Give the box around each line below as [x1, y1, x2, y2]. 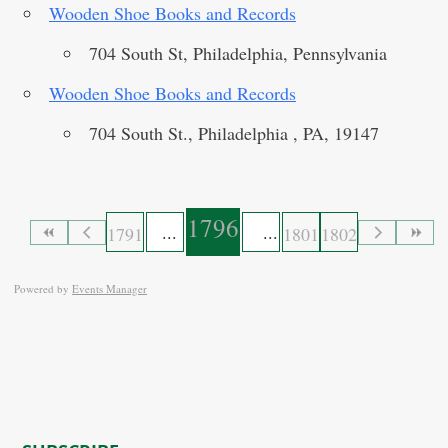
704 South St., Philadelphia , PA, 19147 [89, 121, 379, 145]
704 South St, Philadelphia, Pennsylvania [89, 41, 387, 65]
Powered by [14, 281, 72, 296]
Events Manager [72, 281, 147, 296]
